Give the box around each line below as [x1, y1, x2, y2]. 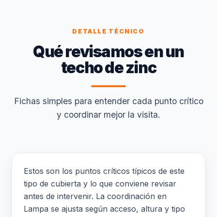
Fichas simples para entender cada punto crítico [14, 96, 203, 106]
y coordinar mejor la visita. [57, 109, 160, 120]
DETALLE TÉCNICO [72, 28, 145, 35]
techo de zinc [61, 58, 156, 77]
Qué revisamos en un [33, 42, 184, 61]
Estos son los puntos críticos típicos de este [24, 166, 185, 176]
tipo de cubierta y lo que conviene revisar [24, 179, 176, 188]
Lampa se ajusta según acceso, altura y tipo [24, 204, 185, 214]
